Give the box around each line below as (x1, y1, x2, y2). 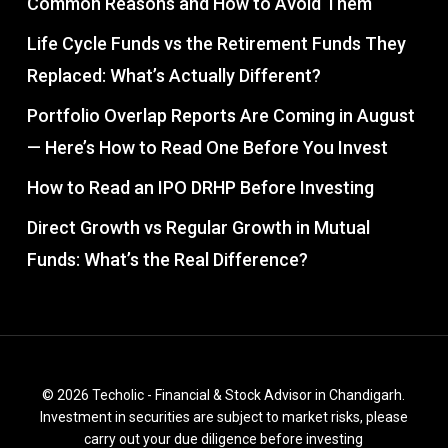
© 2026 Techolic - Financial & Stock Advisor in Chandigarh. (42, 386, 406, 403)
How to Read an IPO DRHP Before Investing (26, 176, 374, 198)
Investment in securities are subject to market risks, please (39, 408, 408, 425)
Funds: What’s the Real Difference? (26, 248, 308, 270)
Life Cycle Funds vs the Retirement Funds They (26, 32, 406, 54)
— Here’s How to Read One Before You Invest (26, 136, 388, 158)
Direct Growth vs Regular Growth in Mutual (26, 216, 370, 238)
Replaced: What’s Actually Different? (26, 64, 321, 86)
